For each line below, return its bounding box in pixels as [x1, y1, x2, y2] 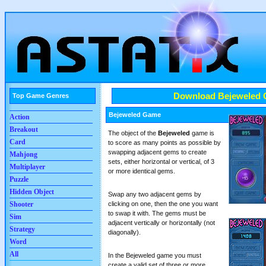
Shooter [9, 200, 33, 209]
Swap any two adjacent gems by [108, 191, 201, 198]
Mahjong [9, 150, 37, 159]
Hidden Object [9, 188, 54, 197]
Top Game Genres [12, 92, 69, 99]
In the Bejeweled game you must [108, 252, 201, 259]
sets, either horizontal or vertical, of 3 [108, 158, 214, 165]
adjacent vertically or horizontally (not [108, 219, 215, 226]
